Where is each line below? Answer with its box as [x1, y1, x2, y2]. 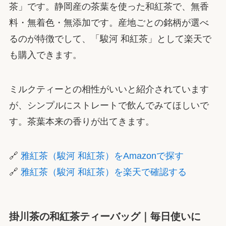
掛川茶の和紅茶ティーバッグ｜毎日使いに [9, 211, 201, 222]
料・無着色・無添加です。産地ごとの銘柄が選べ [9, 18, 209, 28]
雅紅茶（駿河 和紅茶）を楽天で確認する [20, 167, 187, 177]
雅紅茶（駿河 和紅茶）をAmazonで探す [20, 151, 184, 161]
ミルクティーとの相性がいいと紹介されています [9, 84, 209, 95]
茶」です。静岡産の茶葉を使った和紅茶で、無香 [9, 2, 209, 12]
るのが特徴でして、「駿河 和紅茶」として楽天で [9, 34, 211, 44]
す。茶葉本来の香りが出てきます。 [9, 117, 154, 127]
